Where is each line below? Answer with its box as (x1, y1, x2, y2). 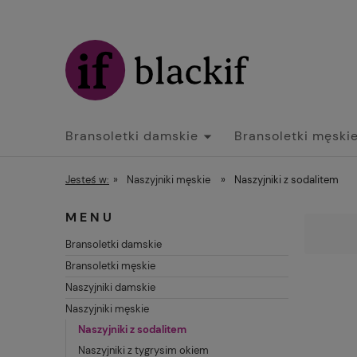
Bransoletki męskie (65, 259, 155, 273)
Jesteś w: (65, 173, 109, 186)
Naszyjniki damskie (65, 280, 155, 294)
